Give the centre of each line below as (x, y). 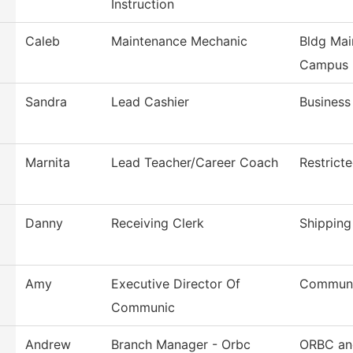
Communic (143, 308)
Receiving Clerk (158, 223)
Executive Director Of (176, 284)
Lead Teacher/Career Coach (195, 163)
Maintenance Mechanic (179, 41)
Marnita (48, 163)
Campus (324, 65)
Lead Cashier (150, 102)
